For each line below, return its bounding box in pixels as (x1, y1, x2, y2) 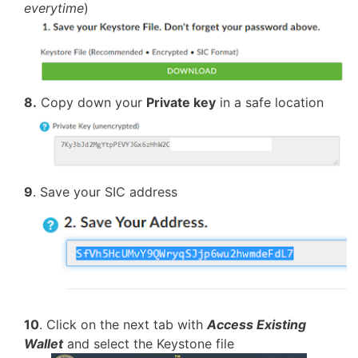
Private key (146, 94, 216, 111)
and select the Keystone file (63, 336, 234, 352)
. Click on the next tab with (39, 316, 207, 333)
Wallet (24, 336, 63, 352)
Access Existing (207, 316, 306, 333)
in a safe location (216, 94, 324, 111)
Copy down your (37, 94, 146, 111)
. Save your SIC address (33, 183, 177, 200)
